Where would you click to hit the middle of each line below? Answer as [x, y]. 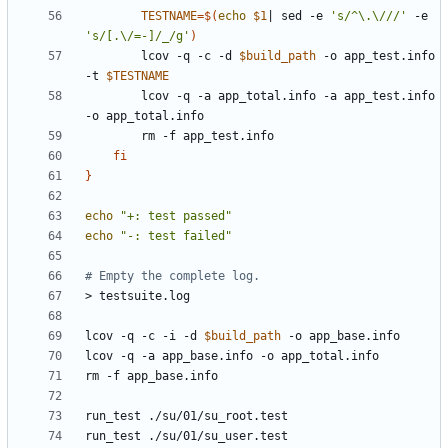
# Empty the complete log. [172, 276]
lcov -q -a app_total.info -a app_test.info [113, 96]
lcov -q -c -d [190, 56]
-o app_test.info [375, 56]
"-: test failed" [176, 236]
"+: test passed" [176, 216]
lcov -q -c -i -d [144, 336]
